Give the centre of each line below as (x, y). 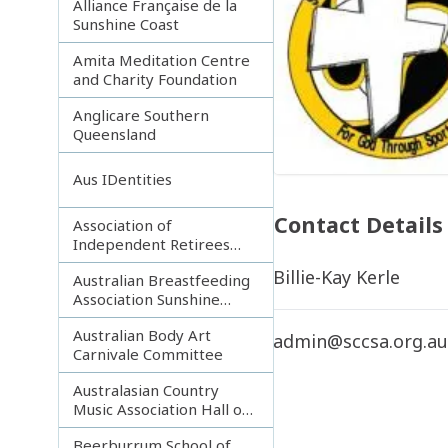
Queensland (115, 133)
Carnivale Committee (148, 353)
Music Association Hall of (161, 408)
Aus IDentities (123, 179)
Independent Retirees (152, 243)
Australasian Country (146, 389)
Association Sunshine (147, 298)
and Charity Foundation (155, 78)
